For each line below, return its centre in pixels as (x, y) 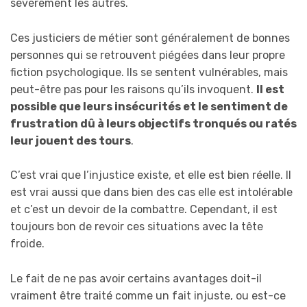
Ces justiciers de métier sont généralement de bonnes (150, 38)
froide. (27, 244)
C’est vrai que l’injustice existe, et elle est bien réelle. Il (151, 175)
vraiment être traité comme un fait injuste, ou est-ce (148, 295)
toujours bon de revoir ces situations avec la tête (137, 227)
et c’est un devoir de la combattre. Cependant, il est (144, 210)
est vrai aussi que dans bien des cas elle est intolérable (151, 193)
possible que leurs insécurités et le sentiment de (149, 106)
